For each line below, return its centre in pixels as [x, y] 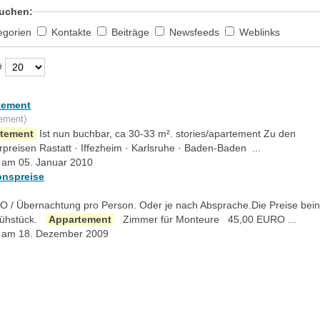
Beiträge [132, 32]
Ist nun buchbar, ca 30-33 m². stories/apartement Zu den [166, 134]
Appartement [80, 219]
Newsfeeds [196, 32]
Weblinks [260, 32]
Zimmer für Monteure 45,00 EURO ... [205, 219]
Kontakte [73, 32]
